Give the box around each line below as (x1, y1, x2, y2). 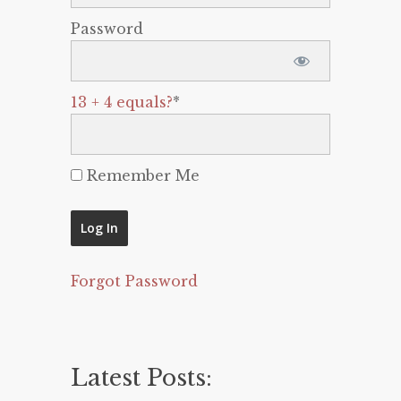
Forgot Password (71, 272, 198, 290)
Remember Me (82, 166, 200, 184)
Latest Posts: (71, 363, 212, 392)
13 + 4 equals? (71, 93, 173, 111)
